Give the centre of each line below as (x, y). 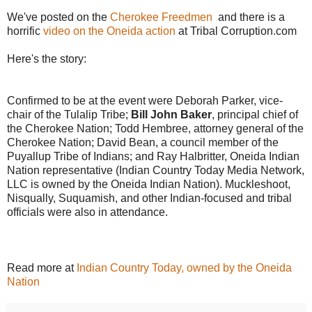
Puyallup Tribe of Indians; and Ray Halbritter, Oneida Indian (153, 157)
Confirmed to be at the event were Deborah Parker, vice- (145, 101)
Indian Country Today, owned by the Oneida (184, 268)
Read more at (42, 268)
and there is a (249, 17)
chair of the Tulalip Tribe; (69, 115)
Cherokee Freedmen (161, 17)
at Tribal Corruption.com (237, 31)
